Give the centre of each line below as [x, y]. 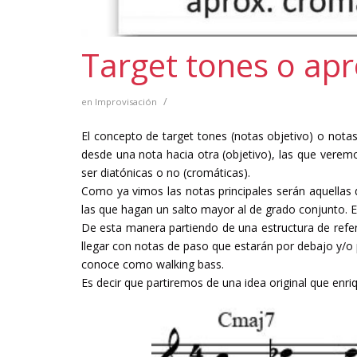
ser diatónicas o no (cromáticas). [166, 172]
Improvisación [126, 101]
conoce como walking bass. [153, 264]
